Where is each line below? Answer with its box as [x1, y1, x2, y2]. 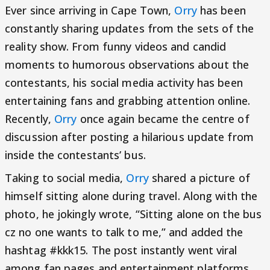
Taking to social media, [5, 171, 127, 185]
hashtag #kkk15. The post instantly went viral [5, 243, 237, 257]
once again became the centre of [77, 111, 250, 126]
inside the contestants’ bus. [5, 148, 146, 162]
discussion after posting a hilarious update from [5, 130, 254, 144]
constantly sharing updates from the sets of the [5, 21, 254, 36]
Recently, [5, 111, 54, 126]
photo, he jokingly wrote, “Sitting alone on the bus [5, 207, 262, 221]
